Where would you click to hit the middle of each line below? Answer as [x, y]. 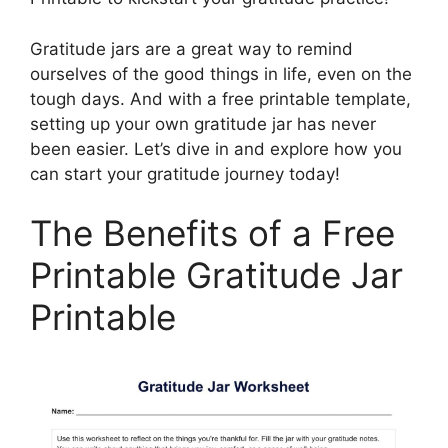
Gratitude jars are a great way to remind [191, 48]
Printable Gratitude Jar [216, 275]
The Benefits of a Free [212, 233]
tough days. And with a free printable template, [220, 98]
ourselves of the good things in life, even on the [221, 73]
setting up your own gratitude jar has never [203, 123]
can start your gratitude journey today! [185, 173]
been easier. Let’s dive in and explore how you [216, 148]
